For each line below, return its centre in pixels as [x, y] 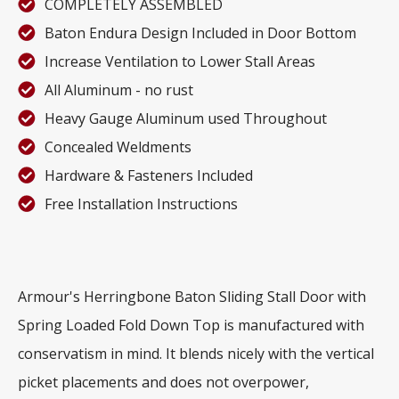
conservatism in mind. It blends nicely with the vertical [196, 353]
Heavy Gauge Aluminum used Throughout [186, 118]
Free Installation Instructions [141, 204]
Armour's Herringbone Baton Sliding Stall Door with [192, 296]
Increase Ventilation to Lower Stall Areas [180, 61]
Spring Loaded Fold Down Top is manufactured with [191, 325]
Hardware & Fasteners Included [149, 175]
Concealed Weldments [118, 147]
